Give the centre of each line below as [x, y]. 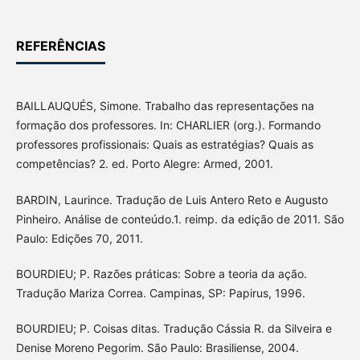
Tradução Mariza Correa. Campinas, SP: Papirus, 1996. [160, 292]
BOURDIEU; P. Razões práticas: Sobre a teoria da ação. [161, 273]
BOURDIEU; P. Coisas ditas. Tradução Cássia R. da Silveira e [174, 328]
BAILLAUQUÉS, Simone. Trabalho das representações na [165, 106]
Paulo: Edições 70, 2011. [79, 238]
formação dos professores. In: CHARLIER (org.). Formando [168, 125]
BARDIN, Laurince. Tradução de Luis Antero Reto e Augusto [172, 199]
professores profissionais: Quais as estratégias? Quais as [164, 145]
